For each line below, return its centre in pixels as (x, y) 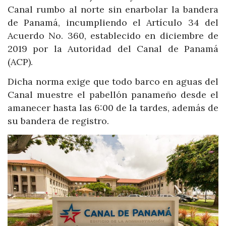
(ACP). (20, 62)
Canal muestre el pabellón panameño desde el (113, 95)
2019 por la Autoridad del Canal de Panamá (113, 48)
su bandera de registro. (58, 121)
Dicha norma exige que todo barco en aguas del (113, 82)
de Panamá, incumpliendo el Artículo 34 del (113, 22)
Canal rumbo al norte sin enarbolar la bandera (113, 9)
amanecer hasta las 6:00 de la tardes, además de (113, 108)
